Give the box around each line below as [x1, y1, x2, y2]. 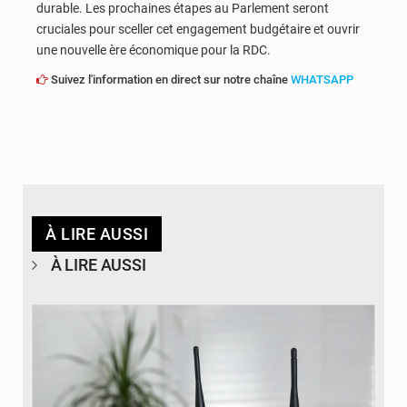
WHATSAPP [291, 72, 353, 86]
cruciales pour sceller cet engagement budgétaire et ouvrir [36, 21, 360, 36]
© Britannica [310, 283, 358, 293]
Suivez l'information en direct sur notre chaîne [48, 72, 291, 86]
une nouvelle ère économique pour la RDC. [36, 42, 271, 57]
